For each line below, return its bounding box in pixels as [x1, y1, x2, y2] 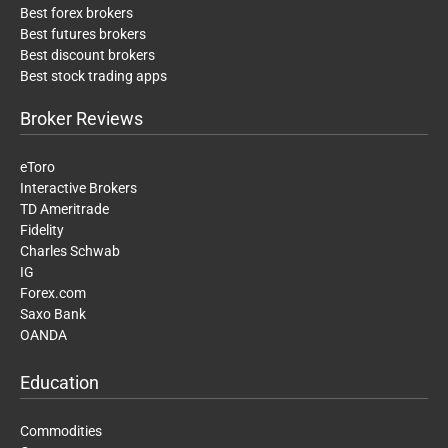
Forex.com [20, 285, 86, 302]
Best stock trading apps [20, 68, 167, 85]
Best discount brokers [20, 47, 155, 64]
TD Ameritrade [20, 201, 109, 218]
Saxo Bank [20, 306, 86, 323]
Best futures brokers [20, 26, 146, 43]
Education [20, 372, 99, 394]
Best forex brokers [20, 5, 133, 22]
